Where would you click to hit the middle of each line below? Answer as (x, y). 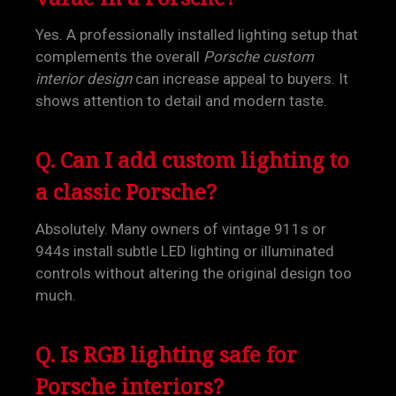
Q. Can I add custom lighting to (192, 160)
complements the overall (119, 57)
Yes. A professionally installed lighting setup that (197, 34)
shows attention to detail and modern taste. (181, 101)
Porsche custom (259, 57)
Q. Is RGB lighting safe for (166, 354)
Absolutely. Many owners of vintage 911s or (181, 229)
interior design (84, 79)
